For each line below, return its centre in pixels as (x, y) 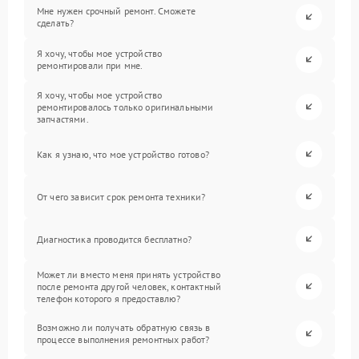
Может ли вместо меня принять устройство (129, 274)
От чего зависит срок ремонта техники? (121, 196)
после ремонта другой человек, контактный (129, 286)
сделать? (56, 23)
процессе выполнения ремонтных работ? (123, 340)
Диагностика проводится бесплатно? (114, 239)
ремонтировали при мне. (90, 66)
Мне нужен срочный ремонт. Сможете (116, 11)
